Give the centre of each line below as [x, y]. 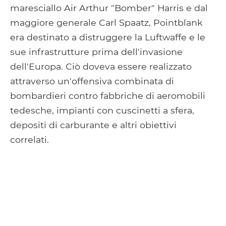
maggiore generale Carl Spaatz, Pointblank [106, 22]
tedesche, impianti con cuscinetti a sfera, [102, 110]
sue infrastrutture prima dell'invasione [96, 51]
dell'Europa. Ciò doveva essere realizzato [101, 66]
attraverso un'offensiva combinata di [92, 81]
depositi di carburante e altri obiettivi [93, 125]
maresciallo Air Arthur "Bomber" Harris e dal [109, 8]
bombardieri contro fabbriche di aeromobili [108, 95]
